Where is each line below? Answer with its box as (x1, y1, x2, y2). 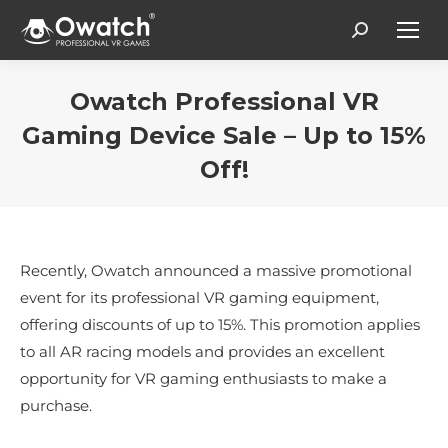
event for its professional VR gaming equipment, (20, 288, 379, 307)
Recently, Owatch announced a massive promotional (20, 261, 412, 280)
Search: (352, 26, 406, 45)
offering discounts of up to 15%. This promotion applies (20, 315, 420, 334)
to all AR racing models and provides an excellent (20, 342, 385, 361)
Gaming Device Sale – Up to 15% (22, 121, 426, 150)
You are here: (224, 191, 321, 210)
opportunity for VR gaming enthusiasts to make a (20, 369, 387, 388)
